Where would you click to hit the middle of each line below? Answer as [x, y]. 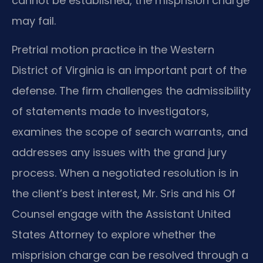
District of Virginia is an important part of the [129, 70]
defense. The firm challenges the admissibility [131, 91]
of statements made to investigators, [110, 112]
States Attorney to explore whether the [114, 235]
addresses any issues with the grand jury [119, 153]
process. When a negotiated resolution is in [125, 173]
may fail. [34, 21]
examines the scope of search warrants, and [130, 132]
